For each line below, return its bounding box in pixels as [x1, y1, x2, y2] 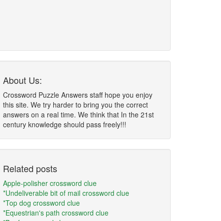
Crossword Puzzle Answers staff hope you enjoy [3, 90, 152, 100]
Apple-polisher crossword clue [3, 178, 97, 188]
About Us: [3, 74, 42, 86]
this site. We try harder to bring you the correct [3, 100, 148, 110]
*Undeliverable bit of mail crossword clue [3, 188, 129, 198]
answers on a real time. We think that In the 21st [3, 110, 154, 119]
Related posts [3, 162, 57, 175]
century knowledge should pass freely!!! [3, 119, 126, 129]
